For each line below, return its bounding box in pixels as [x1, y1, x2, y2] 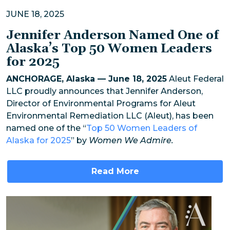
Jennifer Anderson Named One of [6, 27, 219, 43]
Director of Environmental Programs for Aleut [6, 98, 196, 108]
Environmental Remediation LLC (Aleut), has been [6, 110, 214, 121]
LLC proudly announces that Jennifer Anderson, [6, 86, 203, 96]
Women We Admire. [89, 135, 174, 145]
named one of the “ [6, 123, 86, 133]
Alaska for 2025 [6, 135, 71, 145]
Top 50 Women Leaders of [86, 123, 197, 133]
